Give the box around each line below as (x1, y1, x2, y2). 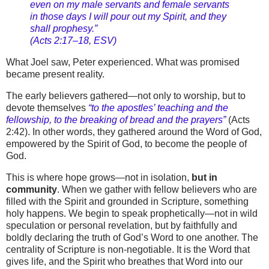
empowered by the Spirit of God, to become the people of (6, 138, 247, 149)
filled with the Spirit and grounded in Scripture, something (6, 196, 249, 207)
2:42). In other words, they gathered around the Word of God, (6, 126, 262, 137)
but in (192, 172, 217, 183)
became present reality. (6, 68, 104, 79)
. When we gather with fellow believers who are (57, 184, 257, 195)
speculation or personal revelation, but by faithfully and (6, 220, 237, 231)
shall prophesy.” (30, 23, 97, 34)
